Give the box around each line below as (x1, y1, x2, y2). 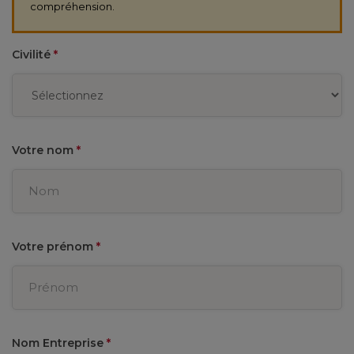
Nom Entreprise (12, 336, 107, 350)
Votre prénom (12, 239, 96, 254)
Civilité (12, 47, 54, 62)
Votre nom (12, 143, 77, 157)
